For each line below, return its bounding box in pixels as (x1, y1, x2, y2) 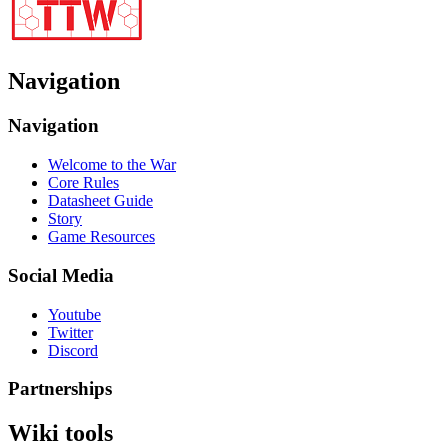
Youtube (48, 305, 101, 323)
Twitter (48, 323, 93, 341)
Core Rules (48, 174, 119, 192)
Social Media (8, 264, 114, 286)
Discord (48, 341, 98, 359)
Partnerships (8, 378, 112, 400)
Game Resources (48, 228, 155, 246)
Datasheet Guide (48, 192, 153, 210)
